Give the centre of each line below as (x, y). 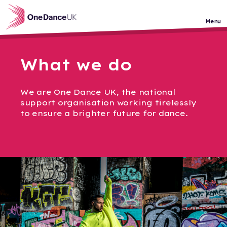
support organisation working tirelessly (109, 103)
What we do (76, 65)
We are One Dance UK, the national (98, 92)
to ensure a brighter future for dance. (104, 113)
